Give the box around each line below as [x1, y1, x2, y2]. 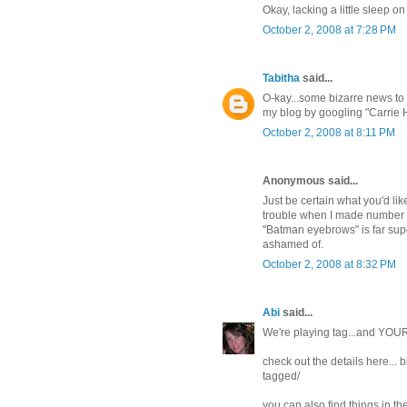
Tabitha [263, 72, 300, 85]
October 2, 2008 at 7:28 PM [263, 24, 396, 37]
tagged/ [263, 370, 300, 383]
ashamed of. [263, 238, 323, 252]
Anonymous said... [263, 174, 358, 188]
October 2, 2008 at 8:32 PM [263, 258, 396, 272]
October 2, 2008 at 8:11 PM [263, 126, 395, 140]
